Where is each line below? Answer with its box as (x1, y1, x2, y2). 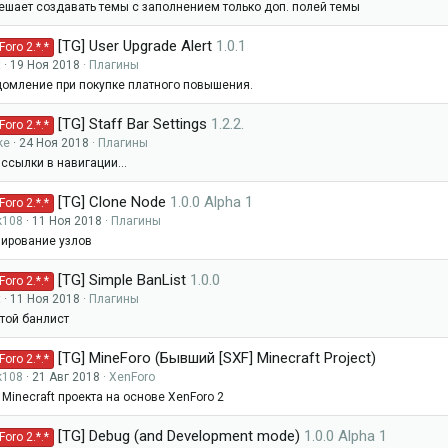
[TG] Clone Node (58, 193, 167, 211)
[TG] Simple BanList (58, 271, 187, 289)
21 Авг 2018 (32, 370, 100, 384)
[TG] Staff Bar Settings (58, 115, 208, 133)
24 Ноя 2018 (19, 136, 89, 150)
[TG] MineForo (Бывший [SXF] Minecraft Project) (58, 349, 377, 367)
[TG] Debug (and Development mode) (58, 427, 301, 445)
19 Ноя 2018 (10, 58, 80, 72)
